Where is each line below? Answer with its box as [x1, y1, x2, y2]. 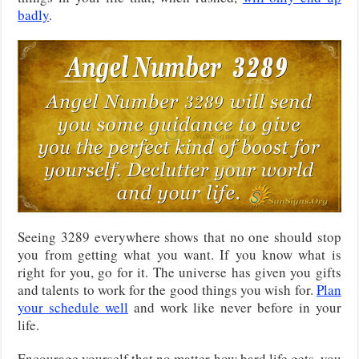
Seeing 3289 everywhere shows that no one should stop [18, 227, 341, 246]
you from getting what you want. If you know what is [18, 244, 341, 264]
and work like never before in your [127, 297, 341, 317]
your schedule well [18, 297, 128, 317]
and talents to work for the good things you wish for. [18, 280, 317, 299]
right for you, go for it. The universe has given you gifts [18, 262, 341, 281]
